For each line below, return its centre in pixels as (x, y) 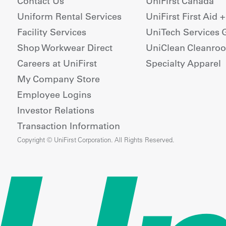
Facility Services (51, 32)
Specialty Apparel (183, 64)
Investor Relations (55, 110)
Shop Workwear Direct (65, 48)
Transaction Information (68, 126)
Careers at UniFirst (57, 64)
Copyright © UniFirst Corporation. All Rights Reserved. (96, 140)
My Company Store (58, 79)
